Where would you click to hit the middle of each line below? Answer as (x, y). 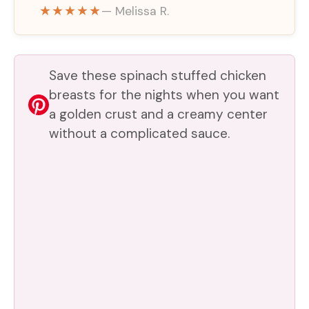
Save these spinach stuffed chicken (158, 75)
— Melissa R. (135, 11)
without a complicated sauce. (139, 133)
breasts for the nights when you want (164, 94)
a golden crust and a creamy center (158, 114)
